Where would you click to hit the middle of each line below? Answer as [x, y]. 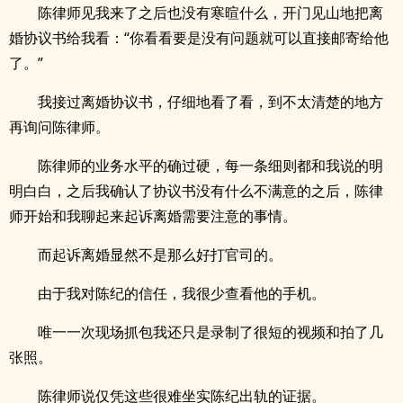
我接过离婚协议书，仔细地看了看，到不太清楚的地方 [210, 102]
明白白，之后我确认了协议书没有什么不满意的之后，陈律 [196, 191]
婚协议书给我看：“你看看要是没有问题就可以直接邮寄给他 [199, 38]
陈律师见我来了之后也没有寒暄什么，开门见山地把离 [210, 13]
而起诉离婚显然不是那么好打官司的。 [160, 255]
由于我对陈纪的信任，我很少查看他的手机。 [182, 293]
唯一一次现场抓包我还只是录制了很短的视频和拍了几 [210, 332]
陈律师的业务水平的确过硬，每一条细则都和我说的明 [210, 166]
